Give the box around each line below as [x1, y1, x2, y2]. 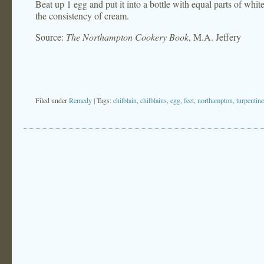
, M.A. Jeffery [189, 31, 241, 43]
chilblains [140, 95, 167, 105]
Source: [35, 31, 66, 43]
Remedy [69, 95, 92, 105]
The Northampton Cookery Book [66, 31, 189, 43]
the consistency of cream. [35, 9, 129, 22]
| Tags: [94, 95, 113, 105]
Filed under [35, 95, 69, 105]
